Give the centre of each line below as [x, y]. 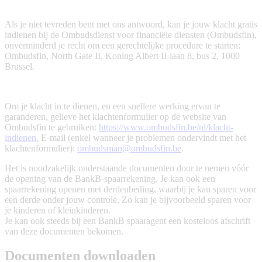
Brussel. [20, 66]
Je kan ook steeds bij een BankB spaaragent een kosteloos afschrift [127, 220]
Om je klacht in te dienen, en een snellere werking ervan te [113, 106]
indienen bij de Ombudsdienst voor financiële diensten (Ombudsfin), [131, 35]
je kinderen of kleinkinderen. [59, 210]
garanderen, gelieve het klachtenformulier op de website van [116, 116]
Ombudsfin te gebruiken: [52, 127]
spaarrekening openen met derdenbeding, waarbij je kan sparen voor [130, 189]
